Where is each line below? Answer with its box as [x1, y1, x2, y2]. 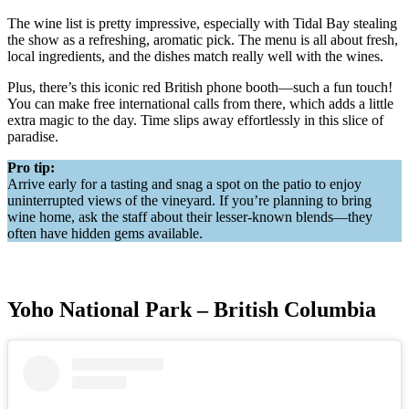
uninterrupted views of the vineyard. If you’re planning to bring [7, 193, 372, 209]
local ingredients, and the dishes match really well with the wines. [7, 48, 387, 65]
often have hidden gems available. [7, 225, 203, 242]
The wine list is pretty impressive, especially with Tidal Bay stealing [7, 16, 397, 32]
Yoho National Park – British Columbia [7, 298, 376, 322]
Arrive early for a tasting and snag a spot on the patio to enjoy [7, 176, 362, 193]
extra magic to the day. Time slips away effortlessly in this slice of [7, 112, 383, 129]
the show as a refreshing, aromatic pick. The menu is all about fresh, [7, 32, 398, 48]
